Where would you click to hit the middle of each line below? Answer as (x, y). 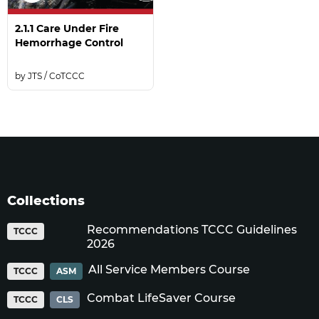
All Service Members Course (169, 270)
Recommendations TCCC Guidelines (192, 230)
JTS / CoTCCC (56, 76)
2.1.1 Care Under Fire (67, 28)
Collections (46, 201)
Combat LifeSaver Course (161, 298)
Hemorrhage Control (69, 43)
